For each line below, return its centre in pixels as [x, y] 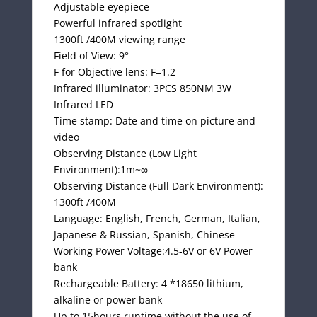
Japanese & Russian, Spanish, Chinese [144, 234]
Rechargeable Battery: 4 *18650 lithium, [148, 283]
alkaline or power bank [108, 299]
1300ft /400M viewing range [119, 39]
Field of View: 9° [91, 55]
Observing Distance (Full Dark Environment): [158, 185]
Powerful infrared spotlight [117, 23]
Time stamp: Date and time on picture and [154, 120]
